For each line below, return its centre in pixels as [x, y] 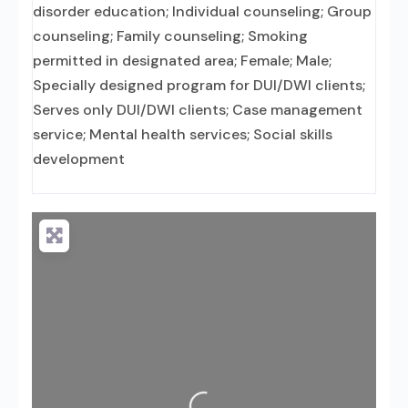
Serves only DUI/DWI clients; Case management [198, 110]
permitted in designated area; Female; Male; [182, 61]
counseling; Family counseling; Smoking [170, 36]
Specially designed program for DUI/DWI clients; [199, 85]
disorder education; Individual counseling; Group [202, 11]
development [79, 159]
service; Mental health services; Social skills [183, 134]
